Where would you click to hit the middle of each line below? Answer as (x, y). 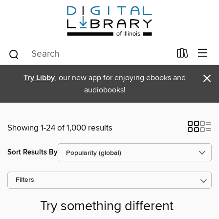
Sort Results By (33, 152)
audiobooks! (105, 90)
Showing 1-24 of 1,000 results (60, 128)
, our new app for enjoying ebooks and (120, 78)
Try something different (107, 207)
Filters (25, 180)
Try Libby (39, 78)
